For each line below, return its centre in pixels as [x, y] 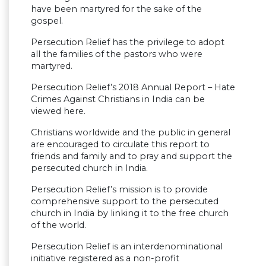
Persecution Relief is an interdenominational [127, 246]
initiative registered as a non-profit [105, 258]
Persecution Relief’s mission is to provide [119, 189]
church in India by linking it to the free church [130, 213]
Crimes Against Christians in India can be [118, 99]
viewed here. [58, 111]
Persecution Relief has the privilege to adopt [128, 42]
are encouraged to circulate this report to [120, 144]
